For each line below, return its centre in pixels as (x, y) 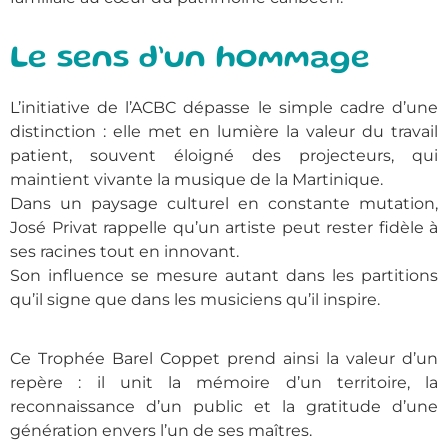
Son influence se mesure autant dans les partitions (224, 276)
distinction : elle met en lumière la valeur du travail (224, 132)
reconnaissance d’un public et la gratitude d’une (224, 406)
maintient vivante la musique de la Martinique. (196, 180)
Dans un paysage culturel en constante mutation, (224, 204)
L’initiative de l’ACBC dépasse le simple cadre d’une (224, 108)
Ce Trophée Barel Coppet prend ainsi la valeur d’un (224, 358)
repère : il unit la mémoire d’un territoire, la (224, 382)
